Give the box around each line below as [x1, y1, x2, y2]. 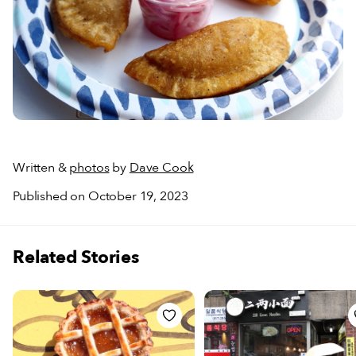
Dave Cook [129, 158, 194, 176]
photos [69, 158, 110, 176]
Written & [13, 158, 70, 176]
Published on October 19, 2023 [13, 187, 188, 205]
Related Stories [13, 245, 139, 269]
